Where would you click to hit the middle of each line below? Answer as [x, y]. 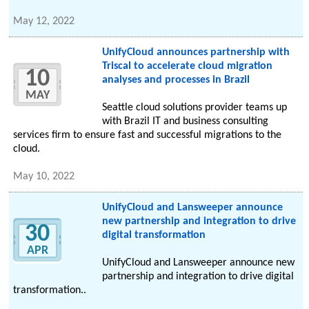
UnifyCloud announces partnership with [196, 53]
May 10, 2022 [44, 177]
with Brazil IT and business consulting [185, 122]
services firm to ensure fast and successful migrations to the [148, 136]
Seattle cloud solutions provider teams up [194, 108]
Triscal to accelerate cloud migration [187, 67]
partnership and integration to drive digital [198, 277]
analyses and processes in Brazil [176, 80]
